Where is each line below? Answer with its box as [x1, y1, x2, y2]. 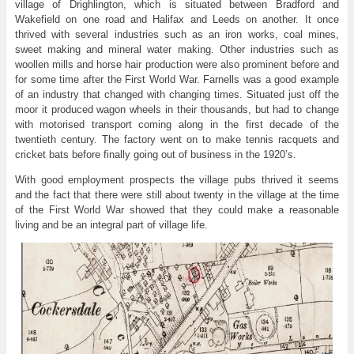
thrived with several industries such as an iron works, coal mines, [14, 28, 340, 40]
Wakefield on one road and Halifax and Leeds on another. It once [14, 13, 340, 25]
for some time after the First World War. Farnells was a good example [14, 73, 340, 85]
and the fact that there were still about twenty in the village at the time [14, 188, 340, 201]
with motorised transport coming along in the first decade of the [14, 118, 340, 130]
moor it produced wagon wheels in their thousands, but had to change [14, 103, 340, 115]
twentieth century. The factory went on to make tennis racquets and [14, 133, 340, 145]
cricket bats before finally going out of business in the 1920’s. [14, 148, 296, 160]
